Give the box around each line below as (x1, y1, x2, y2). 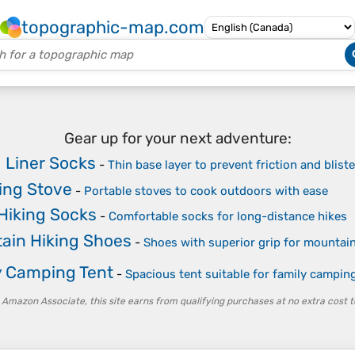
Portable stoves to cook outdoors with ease (84, 183, 328, 198)
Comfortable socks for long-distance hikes (109, 209, 347, 223)
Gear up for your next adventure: (63, 128, 292, 147)
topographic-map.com (21, 17, 204, 38)
